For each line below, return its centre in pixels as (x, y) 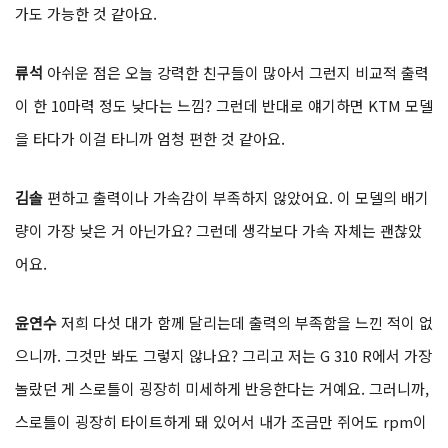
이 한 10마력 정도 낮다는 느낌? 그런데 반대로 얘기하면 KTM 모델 (224, 106)
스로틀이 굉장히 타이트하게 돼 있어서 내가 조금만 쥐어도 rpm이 (221, 422)
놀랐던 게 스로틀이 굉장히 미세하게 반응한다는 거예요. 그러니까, (222, 389)
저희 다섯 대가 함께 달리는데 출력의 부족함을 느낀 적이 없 (247, 323)
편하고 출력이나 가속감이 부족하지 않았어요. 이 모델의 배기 (236, 198)
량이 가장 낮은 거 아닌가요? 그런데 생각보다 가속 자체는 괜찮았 (218, 231)
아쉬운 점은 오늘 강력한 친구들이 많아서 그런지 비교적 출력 (238, 73)
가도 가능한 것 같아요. (86, 14)
